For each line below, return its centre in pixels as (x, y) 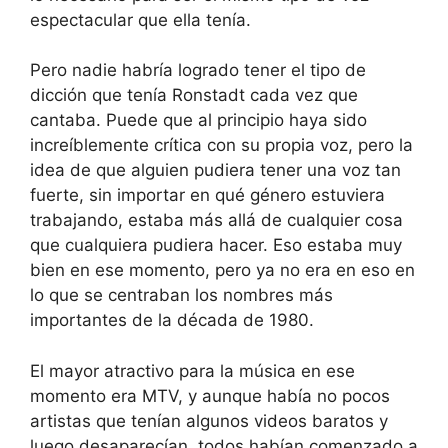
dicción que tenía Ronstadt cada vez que (194, 95)
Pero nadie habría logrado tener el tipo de (198, 70)
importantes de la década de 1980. (172, 320)
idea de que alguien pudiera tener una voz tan (215, 170)
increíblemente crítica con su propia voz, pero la (221, 145)
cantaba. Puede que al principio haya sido (198, 120)
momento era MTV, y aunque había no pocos (210, 395)
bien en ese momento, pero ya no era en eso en (222, 270)
